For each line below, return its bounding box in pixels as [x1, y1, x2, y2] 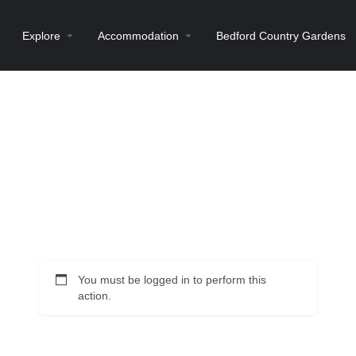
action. [78, 289, 111, 302]
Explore [22, 29, 60, 42]
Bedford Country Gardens [216, 29, 346, 42]
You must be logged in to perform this [78, 273, 266, 286]
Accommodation [98, 29, 179, 42]
